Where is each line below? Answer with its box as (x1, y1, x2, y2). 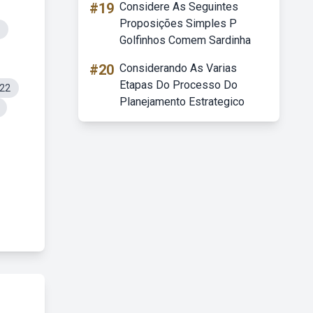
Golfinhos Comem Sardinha (119, 34, 251, 47)
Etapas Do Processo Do (119, 78, 238, 92)
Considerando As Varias (119, 61, 237, 75)
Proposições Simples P (119, 17, 237, 30)
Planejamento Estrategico (119, 95, 245, 108)
